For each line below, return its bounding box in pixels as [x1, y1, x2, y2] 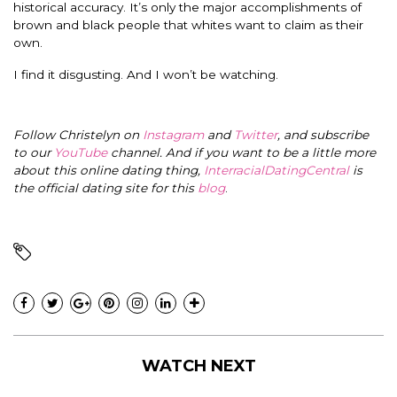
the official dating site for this [13, 181, 198, 196]
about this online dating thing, [13, 163, 204, 178]
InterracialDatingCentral [204, 163, 353, 178]
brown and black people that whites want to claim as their [13, 18, 363, 33]
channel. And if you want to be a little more [107, 145, 376, 160]
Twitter [234, 128, 277, 143]
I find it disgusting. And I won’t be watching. [13, 67, 278, 82]
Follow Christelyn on [13, 128, 143, 143]
